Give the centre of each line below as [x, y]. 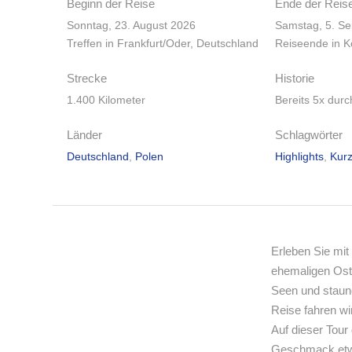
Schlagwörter [308, 135]
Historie [294, 78]
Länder [84, 135]
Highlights [299, 156]
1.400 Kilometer [106, 100]
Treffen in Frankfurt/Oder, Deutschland [163, 43]
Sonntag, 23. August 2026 [131, 25]
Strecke [87, 78]
